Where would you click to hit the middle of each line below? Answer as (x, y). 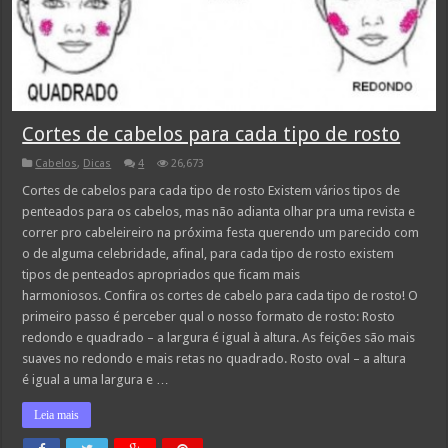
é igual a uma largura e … (96, 379)
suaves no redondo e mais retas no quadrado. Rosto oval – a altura (214, 358)
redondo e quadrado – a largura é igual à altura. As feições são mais (219, 337)
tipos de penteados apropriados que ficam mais (161, 274)
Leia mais (57, 414)
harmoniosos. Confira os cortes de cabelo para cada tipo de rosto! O (220, 295)
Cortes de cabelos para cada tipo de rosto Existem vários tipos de (211, 190)
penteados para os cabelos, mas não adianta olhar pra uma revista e (219, 211)
